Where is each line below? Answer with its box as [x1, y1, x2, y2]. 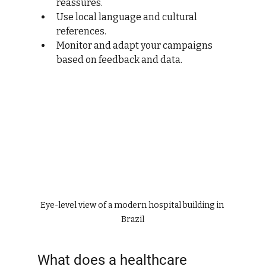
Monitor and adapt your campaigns [56, 40, 214, 51]
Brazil [121, 214, 145, 225]
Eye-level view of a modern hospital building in [40, 200, 226, 211]
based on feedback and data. [56, 54, 182, 65]
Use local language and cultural [56, 11, 199, 23]
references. [56, 26, 106, 37]
